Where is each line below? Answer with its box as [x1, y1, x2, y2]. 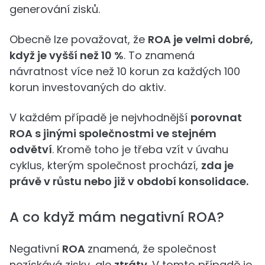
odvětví [9, 141, 52, 157]
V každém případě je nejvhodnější [9, 109, 190, 125]
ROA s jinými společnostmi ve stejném [9, 125, 216, 141]
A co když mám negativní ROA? [9, 207, 224, 227]
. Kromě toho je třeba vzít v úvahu [52, 141, 228, 157]
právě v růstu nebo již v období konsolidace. [9, 173, 248, 189]
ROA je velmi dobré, [148, 31, 253, 47]
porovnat [190, 109, 242, 125]
